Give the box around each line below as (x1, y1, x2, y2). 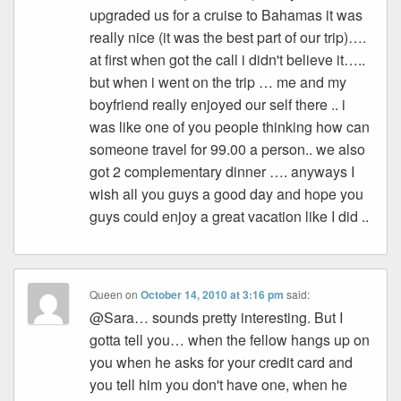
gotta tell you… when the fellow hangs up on (90, 329, 371, 351)
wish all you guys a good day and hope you (90, 183, 364, 205)
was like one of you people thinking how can (90, 116, 371, 138)
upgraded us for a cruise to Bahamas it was (90, 4, 363, 26)
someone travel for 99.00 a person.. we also (90, 139, 366, 160)
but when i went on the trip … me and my (90, 72, 347, 93)
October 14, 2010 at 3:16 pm (141, 286, 285, 303)
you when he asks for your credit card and (90, 352, 354, 373)
